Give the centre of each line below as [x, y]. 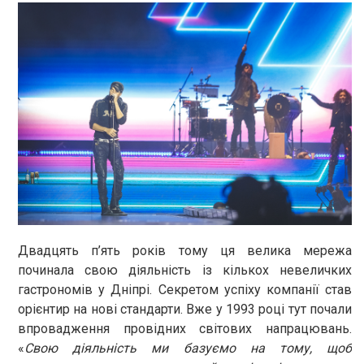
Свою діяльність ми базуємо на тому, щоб [188, 348]
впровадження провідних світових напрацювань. [185, 328]
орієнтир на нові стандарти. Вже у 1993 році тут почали [185, 309]
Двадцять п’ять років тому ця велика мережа [185, 250]
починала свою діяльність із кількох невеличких [185, 270]
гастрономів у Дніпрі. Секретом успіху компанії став [185, 289]
